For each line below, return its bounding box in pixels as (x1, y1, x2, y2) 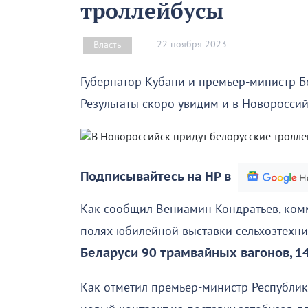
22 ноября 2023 (157, 38, 227, 51)
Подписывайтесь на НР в (80, 169, 231, 184)
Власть (93, 38, 122, 51)
